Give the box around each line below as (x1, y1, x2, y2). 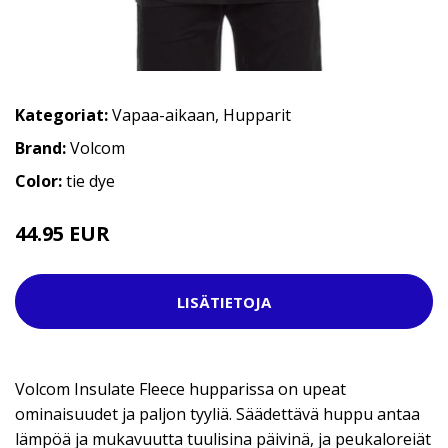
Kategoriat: (15, 104, 108, 127)
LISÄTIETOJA (177, 291, 271, 312)
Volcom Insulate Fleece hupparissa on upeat (15, 378, 346, 401)
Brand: (15, 137, 70, 160)
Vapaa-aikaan (112, 104, 215, 127)
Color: (15, 170, 66, 193)
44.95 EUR (15, 220, 115, 248)
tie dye (66, 170, 115, 193)
